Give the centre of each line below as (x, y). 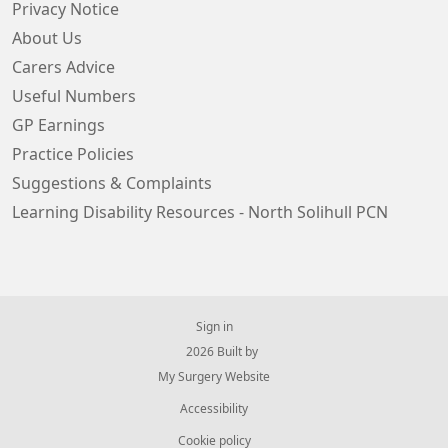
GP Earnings (58, 125)
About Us (47, 38)
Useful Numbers (74, 96)
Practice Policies (73, 154)
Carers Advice (63, 67)
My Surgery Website (214, 377)
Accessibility (214, 409)
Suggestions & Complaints (112, 183)
